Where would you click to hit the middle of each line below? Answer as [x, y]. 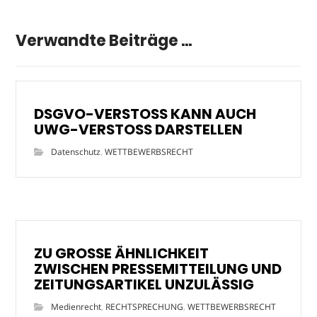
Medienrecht [76, 306]
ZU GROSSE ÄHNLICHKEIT [122, 253]
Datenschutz [76, 151]
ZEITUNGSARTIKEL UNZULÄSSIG [144, 284]
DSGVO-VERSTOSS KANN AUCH [145, 114]
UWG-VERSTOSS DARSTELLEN [139, 129]
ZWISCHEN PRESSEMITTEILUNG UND [158, 269]
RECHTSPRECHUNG [145, 306]
